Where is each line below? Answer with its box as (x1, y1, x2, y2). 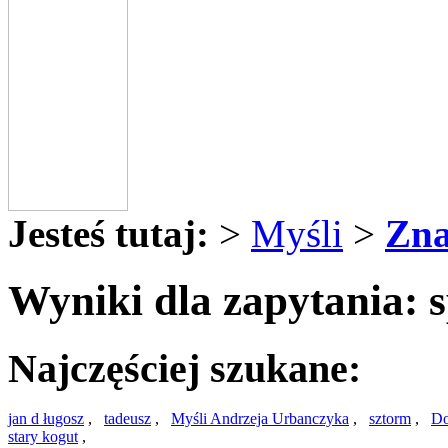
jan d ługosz (8, 410, 84, 428)
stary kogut (8, 428, 78, 446)
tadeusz (104, 410, 151, 428)
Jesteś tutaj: (8, 211, 209, 255)
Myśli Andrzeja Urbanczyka (171, 410, 349, 428)
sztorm (369, 410, 411, 428)
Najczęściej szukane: (8, 345, 361, 391)
